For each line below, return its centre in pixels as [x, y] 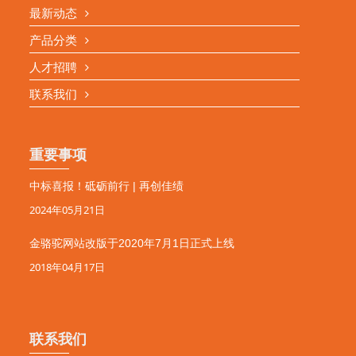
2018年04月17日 [68, 267]
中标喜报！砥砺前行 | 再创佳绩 [107, 186]
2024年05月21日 [68, 210]
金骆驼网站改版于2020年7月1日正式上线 [132, 243]
